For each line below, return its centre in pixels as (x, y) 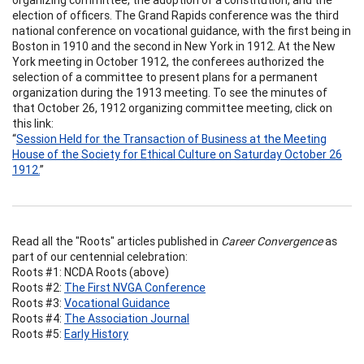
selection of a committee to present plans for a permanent (165, 77)
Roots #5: (38, 334)
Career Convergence (272, 241)
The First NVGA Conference (135, 287)
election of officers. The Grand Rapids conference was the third (175, 15)
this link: (33, 123)
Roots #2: (38, 287)
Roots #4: (38, 318)
